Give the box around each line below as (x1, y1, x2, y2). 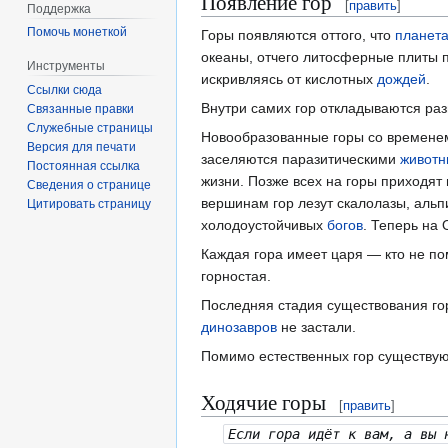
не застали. (277, 319, 356, 336)
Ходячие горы (201, 388, 326, 417)
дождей (377, 71, 426, 88)
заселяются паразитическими (201, 151, 400, 168)
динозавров (201, 319, 277, 336)
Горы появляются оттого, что (201, 27, 395, 44)
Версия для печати (27, 140, 137, 155)
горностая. (201, 268, 271, 285)
